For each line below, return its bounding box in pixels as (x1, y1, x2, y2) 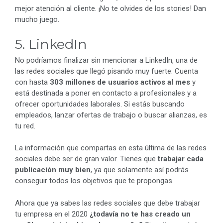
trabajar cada (158, 154, 204, 164)
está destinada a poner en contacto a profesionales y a (15, 88, 197, 98)
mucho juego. (15, 15, 59, 24)
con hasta (15, 77, 50, 87)
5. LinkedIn (15, 35, 87, 52)
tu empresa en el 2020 (15, 209, 90, 219)
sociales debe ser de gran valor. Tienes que (15, 154, 158, 164)
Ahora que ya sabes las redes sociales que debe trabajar (15, 198, 200, 208)
